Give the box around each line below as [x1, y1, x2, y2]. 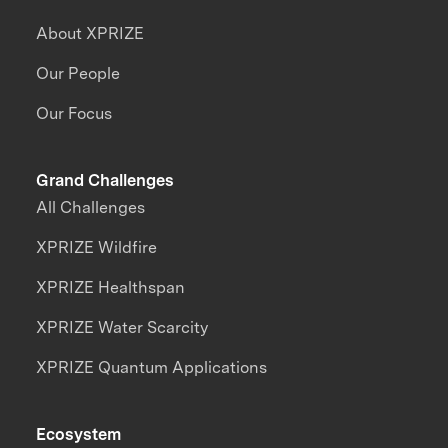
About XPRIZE [36, 24, 145, 44]
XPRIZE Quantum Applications [36, 358, 268, 378]
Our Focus [36, 104, 113, 124]
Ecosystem [36, 424, 122, 444]
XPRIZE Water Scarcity [36, 318, 209, 338]
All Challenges [36, 198, 146, 218]
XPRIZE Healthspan [36, 278, 186, 298]
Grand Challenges [36, 170, 175, 190]
